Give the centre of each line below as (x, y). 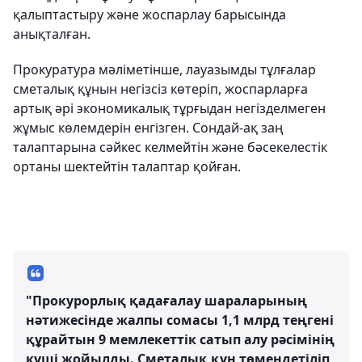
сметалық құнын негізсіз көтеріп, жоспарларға (160, 89)
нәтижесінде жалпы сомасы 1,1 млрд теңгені (180, 320)
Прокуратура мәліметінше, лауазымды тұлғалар (164, 69)
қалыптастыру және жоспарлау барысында (149, 15)
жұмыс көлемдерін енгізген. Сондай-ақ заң (148, 128)
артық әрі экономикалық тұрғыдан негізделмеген (169, 108)
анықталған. (52, 34)
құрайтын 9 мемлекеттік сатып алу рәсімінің (180, 339)
